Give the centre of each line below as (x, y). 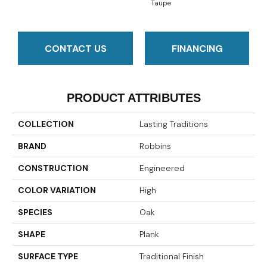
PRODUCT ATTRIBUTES (133, 98)
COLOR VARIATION (57, 190)
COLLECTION (46, 124)
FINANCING (197, 48)
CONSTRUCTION (53, 168)
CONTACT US (75, 48)
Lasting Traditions (174, 124)
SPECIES (35, 212)
